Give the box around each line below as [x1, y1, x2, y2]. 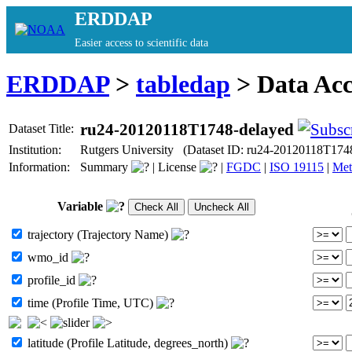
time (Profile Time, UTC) [24, 295, 156, 310]
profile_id [24, 273, 79, 287]
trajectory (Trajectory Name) [24, 227, 171, 241]
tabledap [136, 70, 230, 99]
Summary [80, 159, 131, 174]
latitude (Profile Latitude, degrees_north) [24, 335, 231, 350]
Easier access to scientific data [75, 37, 208, 49]
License [158, 159, 196, 174]
